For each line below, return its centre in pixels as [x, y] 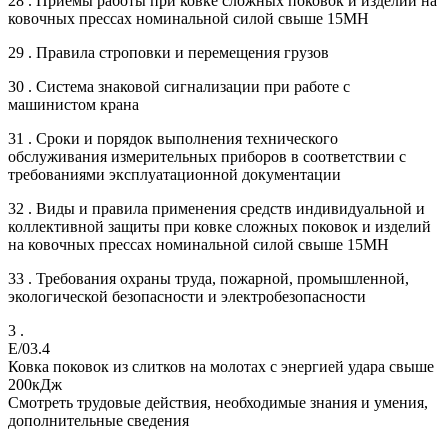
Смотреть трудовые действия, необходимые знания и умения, [218, 402]
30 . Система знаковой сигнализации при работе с [179, 86]
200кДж [35, 384]
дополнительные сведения [98, 420]
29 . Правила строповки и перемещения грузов [168, 52]
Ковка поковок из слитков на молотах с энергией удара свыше [221, 366]
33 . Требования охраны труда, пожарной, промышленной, [208, 278]
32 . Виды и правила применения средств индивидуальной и [216, 208]
